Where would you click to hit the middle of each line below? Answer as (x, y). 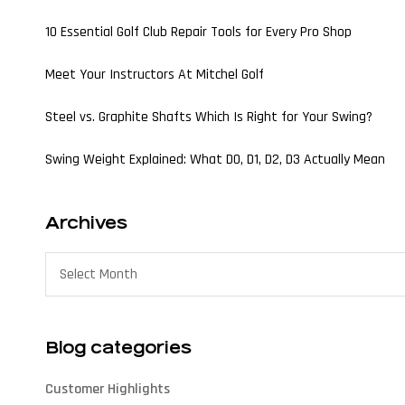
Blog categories (118, 348)
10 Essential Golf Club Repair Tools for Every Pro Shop (198, 32)
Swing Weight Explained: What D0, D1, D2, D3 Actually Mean (215, 159)
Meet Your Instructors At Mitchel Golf (155, 74)
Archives (86, 222)
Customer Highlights (108, 390)
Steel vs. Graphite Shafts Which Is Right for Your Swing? (209, 117)
